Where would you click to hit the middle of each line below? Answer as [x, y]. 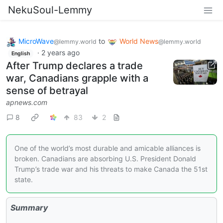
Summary [29, 208]
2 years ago [60, 52]
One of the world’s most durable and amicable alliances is [108, 148]
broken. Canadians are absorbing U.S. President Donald [105, 159]
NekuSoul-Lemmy [50, 10]
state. [24, 180]
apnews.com [27, 103]
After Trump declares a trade [74, 66]
